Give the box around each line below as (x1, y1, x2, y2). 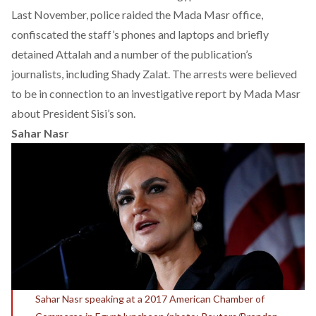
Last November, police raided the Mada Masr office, (11, 7, 263, 21)
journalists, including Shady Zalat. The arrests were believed (11, 66, 297, 80)
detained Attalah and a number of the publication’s (11, 47, 253, 61)
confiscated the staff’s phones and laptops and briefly (11, 27, 269, 41)
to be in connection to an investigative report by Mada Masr (11, 86, 300, 100)
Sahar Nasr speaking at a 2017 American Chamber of (35, 292, 265, 305)
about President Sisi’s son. (11, 106, 135, 120)
